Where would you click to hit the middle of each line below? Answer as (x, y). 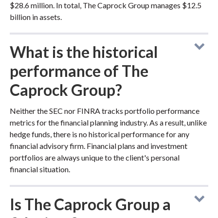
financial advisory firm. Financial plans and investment (99, 146)
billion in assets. (36, 17)
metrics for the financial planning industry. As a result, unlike (108, 122)
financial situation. (40, 169)
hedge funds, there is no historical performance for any (100, 134)
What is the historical (84, 52)
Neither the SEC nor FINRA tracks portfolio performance (105, 111)
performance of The (79, 71)
